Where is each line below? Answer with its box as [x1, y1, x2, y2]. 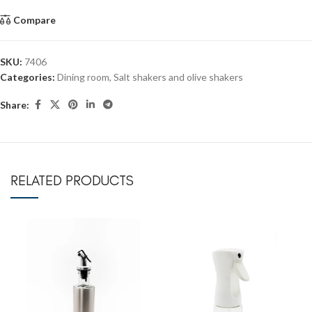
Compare [13, 14, 56, 26]
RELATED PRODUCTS [10, 172, 134, 189]
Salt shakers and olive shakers [114, 71, 243, 84]
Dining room [57, 71, 109, 84]
